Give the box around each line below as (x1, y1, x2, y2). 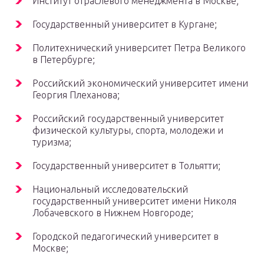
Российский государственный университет (32, 113, 224, 124)
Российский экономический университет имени (32, 78, 248, 89)
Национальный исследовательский (32, 184, 188, 195)
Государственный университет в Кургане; (32, 19, 217, 30)
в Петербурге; (32, 54, 95, 65)
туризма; (32, 137, 71, 148)
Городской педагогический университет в (32, 231, 219, 242)
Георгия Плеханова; (32, 90, 120, 101)
